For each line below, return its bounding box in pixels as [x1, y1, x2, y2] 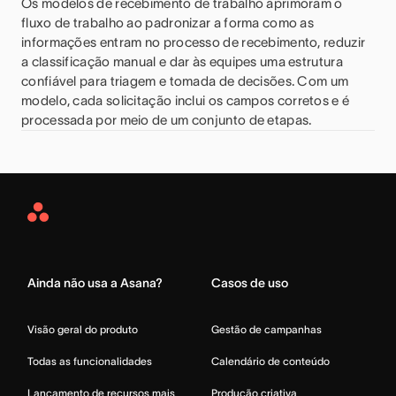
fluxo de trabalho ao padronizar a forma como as [21, 15, 315, 31]
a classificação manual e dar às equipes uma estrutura [21, 54, 343, 70]
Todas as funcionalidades [27, 355, 152, 368]
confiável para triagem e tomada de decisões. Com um [21, 73, 349, 89]
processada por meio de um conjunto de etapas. [21, 112, 312, 128]
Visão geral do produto [27, 324, 138, 336]
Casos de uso [211, 276, 288, 291]
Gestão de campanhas [211, 324, 322, 336]
